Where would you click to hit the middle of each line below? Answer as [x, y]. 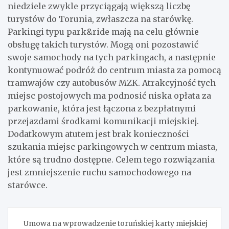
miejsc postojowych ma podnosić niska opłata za [109, 95]
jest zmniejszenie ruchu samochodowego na [99, 172]
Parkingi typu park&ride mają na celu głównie [103, 31]
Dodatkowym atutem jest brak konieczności [98, 134]
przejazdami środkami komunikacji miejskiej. [103, 121]
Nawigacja [40, 214]
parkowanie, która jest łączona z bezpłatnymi [102, 108]
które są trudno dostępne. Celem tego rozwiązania [111, 159]
